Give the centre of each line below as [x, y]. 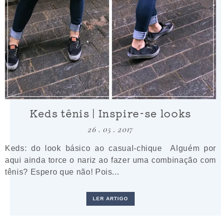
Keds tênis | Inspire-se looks [110, 113]
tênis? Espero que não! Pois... [62, 171]
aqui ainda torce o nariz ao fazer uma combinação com [110, 160]
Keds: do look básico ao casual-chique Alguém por [110, 148]
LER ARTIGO [110, 198]
